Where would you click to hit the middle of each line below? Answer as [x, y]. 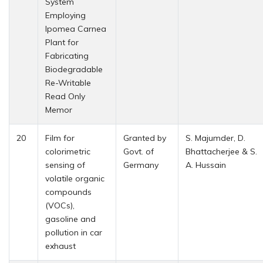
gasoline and [70, 219]
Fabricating [67, 55]
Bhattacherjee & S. [221, 151]
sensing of [65, 165]
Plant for [62, 42]
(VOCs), [60, 205]
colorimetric [68, 151]
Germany [141, 165]
